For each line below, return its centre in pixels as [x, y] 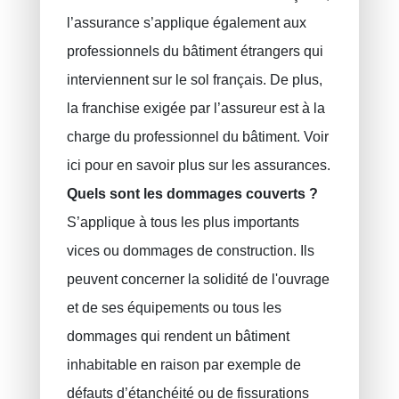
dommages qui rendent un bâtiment [178, 337]
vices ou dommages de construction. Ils [190, 251]
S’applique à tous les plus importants [183, 223]
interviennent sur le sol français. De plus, [194, 80]
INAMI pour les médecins [90, 70]
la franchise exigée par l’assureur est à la [195, 109]
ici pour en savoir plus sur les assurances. [198, 166]
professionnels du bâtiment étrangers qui [195, 52]
